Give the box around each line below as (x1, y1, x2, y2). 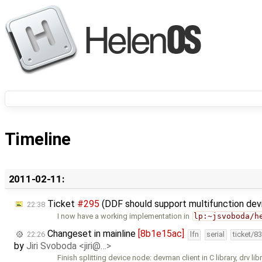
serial (206, 230, 225, 239)
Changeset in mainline (45, 228, 138, 240)
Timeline (5, 129, 71, 150)
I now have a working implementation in (57, 212, 192, 221)
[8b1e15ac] (138, 228, 184, 240)
